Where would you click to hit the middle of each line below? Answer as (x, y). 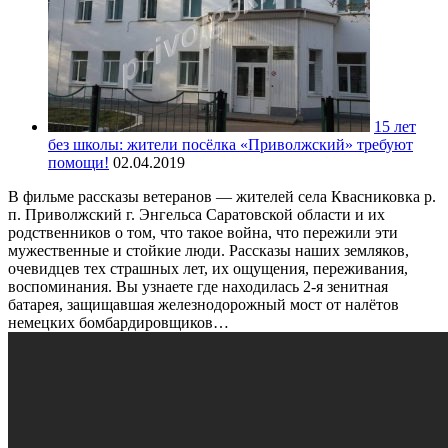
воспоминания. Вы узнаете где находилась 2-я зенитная (198, 287)
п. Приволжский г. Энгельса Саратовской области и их (196, 215)
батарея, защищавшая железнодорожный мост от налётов (203, 305)
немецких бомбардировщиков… (118, 323)
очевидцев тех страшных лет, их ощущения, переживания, (208, 269)
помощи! (78, 163)
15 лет (395, 127)
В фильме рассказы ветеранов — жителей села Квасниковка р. (222, 197)
